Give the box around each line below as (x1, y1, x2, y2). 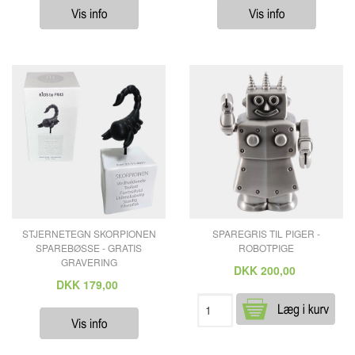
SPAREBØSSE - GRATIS (36, 240, 142, 254)
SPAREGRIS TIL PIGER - (212, 226, 320, 240)
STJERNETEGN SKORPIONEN (21, 226, 156, 240)
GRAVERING (60, 254, 117, 269)
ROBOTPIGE (239, 240, 294, 254)
